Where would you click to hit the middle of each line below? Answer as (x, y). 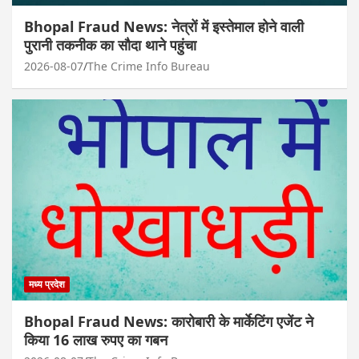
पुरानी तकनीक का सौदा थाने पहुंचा (110, 44)
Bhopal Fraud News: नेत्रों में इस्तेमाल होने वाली (164, 26)
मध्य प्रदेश (47, 284)
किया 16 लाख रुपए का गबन (96, 339)
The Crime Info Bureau (149, 66)
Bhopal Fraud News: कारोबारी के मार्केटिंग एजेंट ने (169, 321)
